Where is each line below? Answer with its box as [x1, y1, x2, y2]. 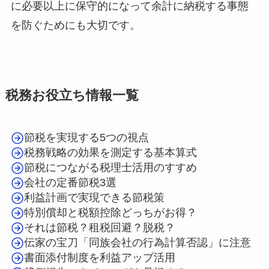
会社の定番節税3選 [24, 177, 117, 189]
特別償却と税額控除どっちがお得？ [24, 207, 198, 219]
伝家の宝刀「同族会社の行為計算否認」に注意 [24, 237, 252, 249]
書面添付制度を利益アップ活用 [24, 252, 176, 264]
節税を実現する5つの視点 [24, 131, 150, 144]
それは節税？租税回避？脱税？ [24, 222, 176, 234]
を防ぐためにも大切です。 [10, 19, 141, 32]
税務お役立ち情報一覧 [5, 88, 139, 103]
